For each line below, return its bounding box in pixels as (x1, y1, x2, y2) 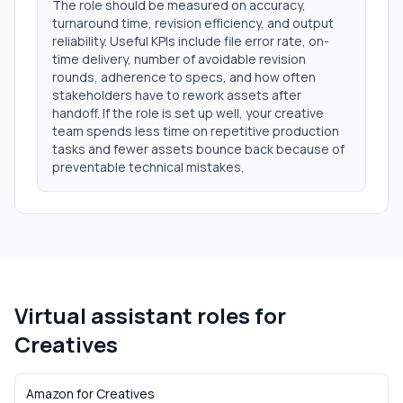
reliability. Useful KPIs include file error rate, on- (52, 32, 329, 49)
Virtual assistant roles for (14, 300, 286, 330)
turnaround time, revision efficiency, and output (52, 14, 334, 31)
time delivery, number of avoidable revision (52, 50, 306, 67)
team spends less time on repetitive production (52, 122, 339, 139)
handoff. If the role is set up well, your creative (52, 104, 324, 121)
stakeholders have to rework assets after (52, 86, 301, 103)
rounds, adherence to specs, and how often (52, 68, 316, 85)
